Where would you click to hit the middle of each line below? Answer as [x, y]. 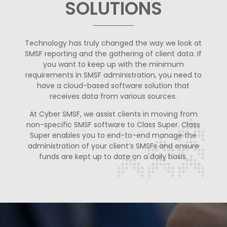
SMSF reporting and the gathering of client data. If [113, 53]
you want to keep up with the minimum [113, 64]
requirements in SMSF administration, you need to [113, 75]
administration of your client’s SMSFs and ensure [113, 146]
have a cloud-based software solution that [113, 85]
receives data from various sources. [113, 96]
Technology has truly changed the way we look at [113, 43]
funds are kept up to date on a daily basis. [113, 156]
